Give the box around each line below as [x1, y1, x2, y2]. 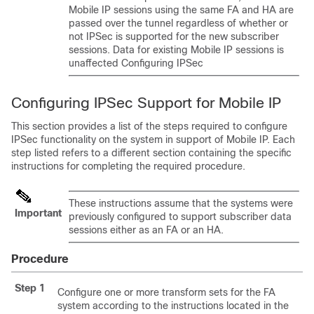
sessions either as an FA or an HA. [69, 224, 224, 235]
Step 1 [15, 282, 45, 294]
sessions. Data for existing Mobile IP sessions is [69, 43, 284, 55]
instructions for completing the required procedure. [11, 160, 245, 172]
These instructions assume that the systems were [69, 197, 293, 209]
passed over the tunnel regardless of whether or [69, 17, 288, 29]
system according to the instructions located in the [57, 299, 289, 311]
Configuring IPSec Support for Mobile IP [11, 94, 281, 111]
